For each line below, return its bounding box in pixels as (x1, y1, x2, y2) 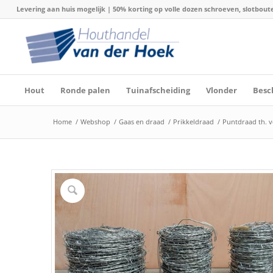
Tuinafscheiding (126, 85, 190, 96)
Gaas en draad (118, 117, 165, 126)
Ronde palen (60, 85, 110, 96)
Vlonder (205, 85, 237, 96)
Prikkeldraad (172, 117, 214, 126)
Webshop (80, 117, 110, 126)
